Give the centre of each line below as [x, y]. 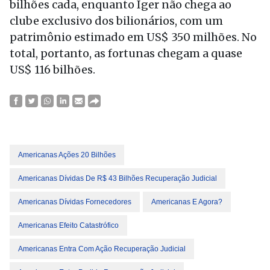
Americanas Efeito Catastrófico [68, 225]
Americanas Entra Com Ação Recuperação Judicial [102, 249]
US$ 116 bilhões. [52, 70]
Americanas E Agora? [187, 202]
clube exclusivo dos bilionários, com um [116, 21]
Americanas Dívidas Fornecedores [75, 202]
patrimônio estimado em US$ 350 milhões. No [133, 37]
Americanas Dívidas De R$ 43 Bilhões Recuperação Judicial [118, 178]
